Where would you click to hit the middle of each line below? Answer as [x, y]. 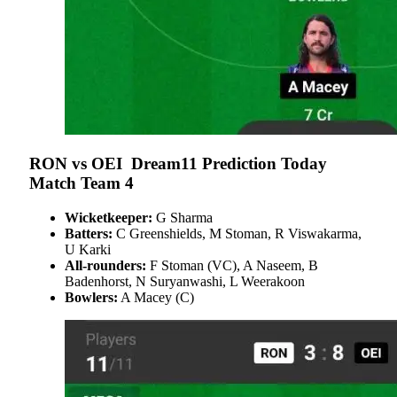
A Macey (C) [156, 298]
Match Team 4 [82, 183]
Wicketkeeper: [109, 218]
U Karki [88, 250]
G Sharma [183, 218]
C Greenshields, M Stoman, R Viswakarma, [237, 234]
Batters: [89, 234]
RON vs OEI [78, 164]
